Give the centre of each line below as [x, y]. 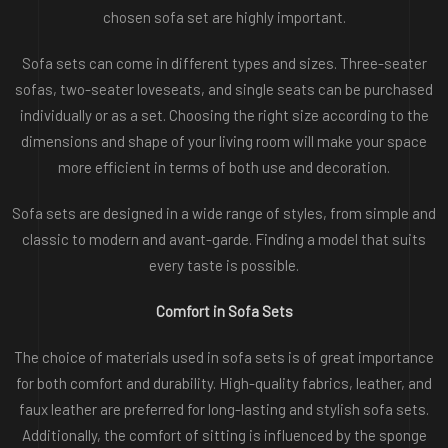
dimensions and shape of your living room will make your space [224, 141]
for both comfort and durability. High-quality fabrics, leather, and [224, 383]
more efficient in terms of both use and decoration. [224, 167]
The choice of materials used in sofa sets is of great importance [224, 357]
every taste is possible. [224, 265]
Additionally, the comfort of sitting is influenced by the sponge [224, 435]
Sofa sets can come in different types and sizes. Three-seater [224, 63]
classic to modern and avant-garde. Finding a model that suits [224, 239]
